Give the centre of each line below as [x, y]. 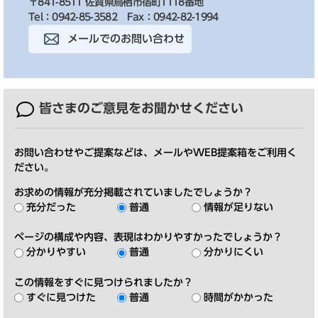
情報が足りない [238, 207]
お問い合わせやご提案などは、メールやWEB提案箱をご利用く [155, 153]
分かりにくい [234, 252]
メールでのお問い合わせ [126, 39]
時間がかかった [238, 297]
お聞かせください [192, 108]
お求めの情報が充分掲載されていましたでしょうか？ [133, 192]
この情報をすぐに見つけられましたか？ [104, 282]
